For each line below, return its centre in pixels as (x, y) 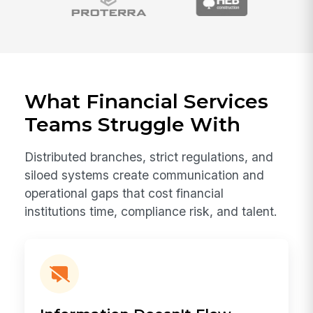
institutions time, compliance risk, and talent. (151, 212)
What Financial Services (147, 101)
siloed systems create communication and (145, 175)
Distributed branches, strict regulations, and (149, 157)
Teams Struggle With (133, 124)
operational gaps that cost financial (124, 194)
